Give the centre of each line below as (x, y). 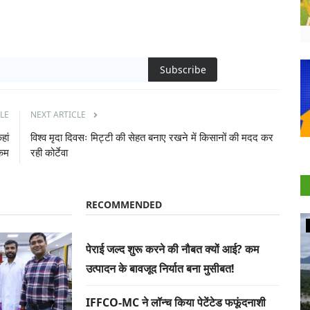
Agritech (77, 226)
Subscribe (183, 70)
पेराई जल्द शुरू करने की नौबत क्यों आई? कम (172, 249)
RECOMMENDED (124, 204)
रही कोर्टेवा (49, 152)
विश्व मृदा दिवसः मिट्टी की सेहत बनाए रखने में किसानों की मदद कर (152, 137)
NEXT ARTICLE (58, 115)
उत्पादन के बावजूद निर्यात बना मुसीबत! (160, 268)
